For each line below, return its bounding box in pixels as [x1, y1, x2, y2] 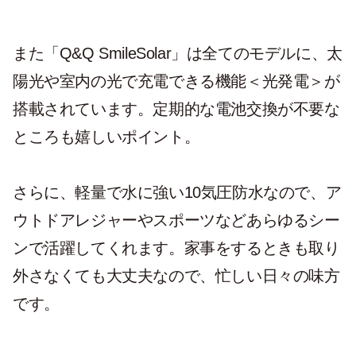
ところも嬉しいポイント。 [13, 127, 200, 145]
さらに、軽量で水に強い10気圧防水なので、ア [13, 183, 342, 201]
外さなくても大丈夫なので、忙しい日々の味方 [13, 266, 340, 284]
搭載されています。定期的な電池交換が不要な [13, 99, 340, 118]
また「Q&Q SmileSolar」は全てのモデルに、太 [13, 44, 342, 62]
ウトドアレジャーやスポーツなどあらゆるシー [13, 211, 340, 229]
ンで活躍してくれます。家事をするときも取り [13, 238, 340, 257]
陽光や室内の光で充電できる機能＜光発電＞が [13, 72, 340, 90]
